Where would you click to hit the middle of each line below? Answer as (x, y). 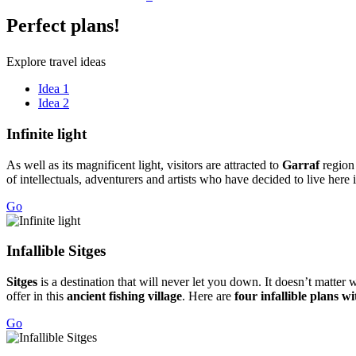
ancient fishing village (124, 296)
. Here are (208, 296)
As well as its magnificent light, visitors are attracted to (144, 164)
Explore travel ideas (56, 62)
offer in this (37, 296)
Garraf (302, 164)
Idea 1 (54, 89)
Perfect (39, 26)
